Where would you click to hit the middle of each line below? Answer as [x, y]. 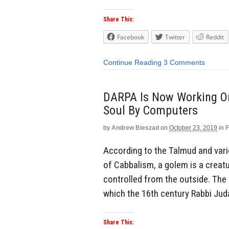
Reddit [215, 37]
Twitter [175, 37]
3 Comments [184, 63]
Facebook [131, 37]
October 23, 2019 [193, 128]
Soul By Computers [151, 110]
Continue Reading [132, 63]
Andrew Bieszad [135, 128]
